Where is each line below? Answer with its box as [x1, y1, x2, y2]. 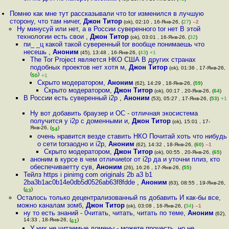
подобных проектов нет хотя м [30, 63, 125, 71]
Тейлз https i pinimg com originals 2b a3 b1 [23, 171, 152, 178]
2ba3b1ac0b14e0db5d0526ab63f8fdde [23, 178, 137, 186]
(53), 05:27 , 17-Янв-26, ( [149, 96, 211, 101]
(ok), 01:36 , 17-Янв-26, [168, 65, 226, 71]
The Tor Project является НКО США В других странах [30, 56, 196, 63]
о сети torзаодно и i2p [37, 140, 104, 148]
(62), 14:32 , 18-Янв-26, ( [134, 142, 196, 147]
